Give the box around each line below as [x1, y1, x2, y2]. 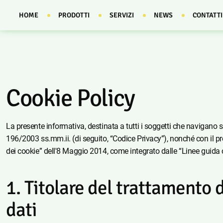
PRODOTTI [58, 10, 90, 19]
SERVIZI [110, 10, 134, 19]
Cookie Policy [6, 83, 135, 113]
